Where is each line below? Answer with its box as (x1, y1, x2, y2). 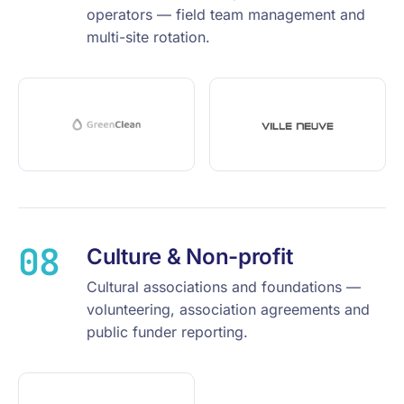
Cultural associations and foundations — (87, 278, 361, 296)
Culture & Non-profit (87, 243, 293, 270)
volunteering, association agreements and (87, 300, 370, 318)
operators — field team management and (87, 5, 365, 23)
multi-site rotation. (87, 28, 210, 46)
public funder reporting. (87, 323, 248, 341)
